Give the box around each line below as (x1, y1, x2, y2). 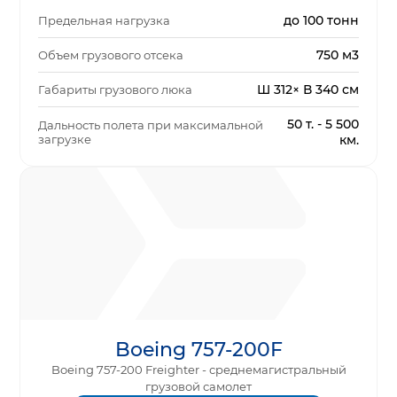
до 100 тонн (283, 12, 359, 29)
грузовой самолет (145, 379, 252, 394)
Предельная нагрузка (38, 13, 171, 28)
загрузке (38, 132, 92, 147)
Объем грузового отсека (38, 48, 184, 63)
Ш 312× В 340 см (256, 82, 359, 98)
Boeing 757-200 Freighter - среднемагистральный (51, 362, 346, 378)
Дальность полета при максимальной (38, 118, 264, 133)
